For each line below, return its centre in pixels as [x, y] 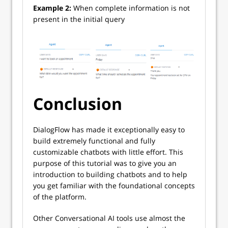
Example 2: [52, 8]
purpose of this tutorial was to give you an [105, 163]
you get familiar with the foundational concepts [114, 185]
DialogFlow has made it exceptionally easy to [109, 129]
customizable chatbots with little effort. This [108, 152]
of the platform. [60, 196]
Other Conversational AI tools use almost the [109, 218]
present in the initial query [79, 19]
